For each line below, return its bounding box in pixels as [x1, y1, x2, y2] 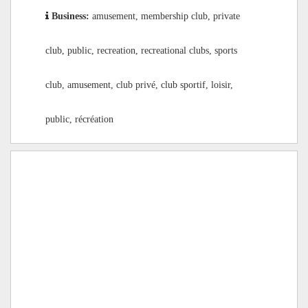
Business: [52, 11, 92, 21]
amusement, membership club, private [92, 11, 240, 21]
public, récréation [45, 114, 113, 124]
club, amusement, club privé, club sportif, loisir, [45, 80, 233, 89]
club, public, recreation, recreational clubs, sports [45, 45, 237, 55]
